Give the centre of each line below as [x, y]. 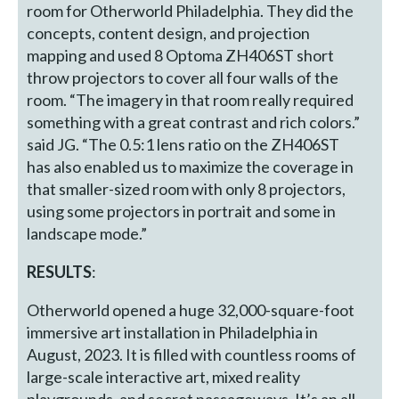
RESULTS [60, 271]
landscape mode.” [87, 233]
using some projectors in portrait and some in [182, 211]
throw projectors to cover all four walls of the [183, 77]
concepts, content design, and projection [169, 33]
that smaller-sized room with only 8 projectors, [187, 188]
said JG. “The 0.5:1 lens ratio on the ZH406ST [183, 144]
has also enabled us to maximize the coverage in [191, 166]
